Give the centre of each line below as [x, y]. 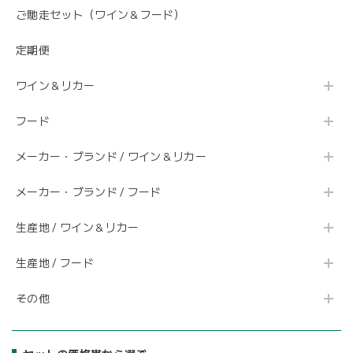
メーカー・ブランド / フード [89, 193]
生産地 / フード [55, 264]
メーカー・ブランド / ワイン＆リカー [111, 157]
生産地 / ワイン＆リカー [78, 228]
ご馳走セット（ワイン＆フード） [100, 15]
